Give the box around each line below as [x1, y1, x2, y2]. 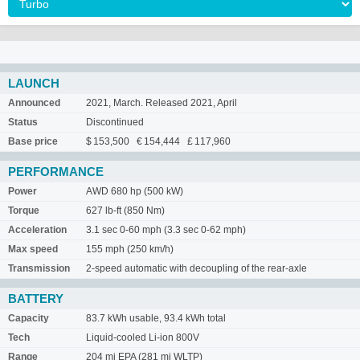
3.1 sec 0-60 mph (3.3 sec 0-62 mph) [86, 224, 246, 235]
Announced [8, 97, 60, 108]
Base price [8, 136, 58, 147]
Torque [8, 205, 39, 216]
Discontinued [86, 117, 144, 128]
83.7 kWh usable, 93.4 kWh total [86, 313, 226, 324]
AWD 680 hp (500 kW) [86, 186, 183, 197]
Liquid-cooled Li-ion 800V [86, 332, 199, 343]
